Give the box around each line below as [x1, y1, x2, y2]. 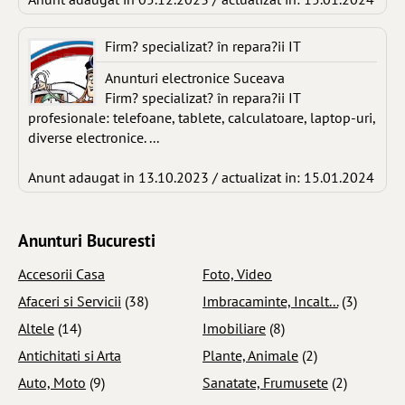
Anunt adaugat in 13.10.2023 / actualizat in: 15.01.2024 [28, 168, 374, 186]
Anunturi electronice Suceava [105, 69, 285, 87]
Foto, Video [202, 264, 272, 283]
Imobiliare [202, 318, 266, 337]
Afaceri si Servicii [18, 291, 121, 310]
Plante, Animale [202, 345, 298, 364]
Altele [18, 318, 54, 337]
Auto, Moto [18, 372, 86, 391]
